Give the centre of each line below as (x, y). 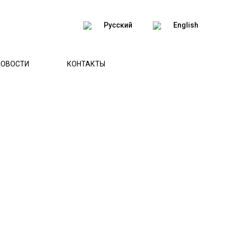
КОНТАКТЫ (86, 64)
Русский (118, 25)
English (186, 25)
